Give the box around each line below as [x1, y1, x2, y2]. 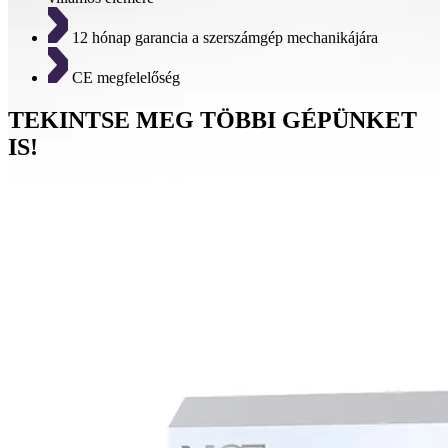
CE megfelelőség [68, 68, 180, 86]
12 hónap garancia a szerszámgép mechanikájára [68, 28, 378, 46]
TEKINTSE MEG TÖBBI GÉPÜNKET [8, 106, 417, 133]
